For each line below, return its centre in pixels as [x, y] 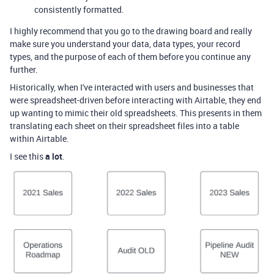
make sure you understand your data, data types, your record [125, 44]
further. [24, 69]
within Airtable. [39, 139]
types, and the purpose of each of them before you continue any [130, 57]
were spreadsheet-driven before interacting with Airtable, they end [135, 100]
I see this [28, 156]
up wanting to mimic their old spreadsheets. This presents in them [136, 113]
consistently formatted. [79, 9]
